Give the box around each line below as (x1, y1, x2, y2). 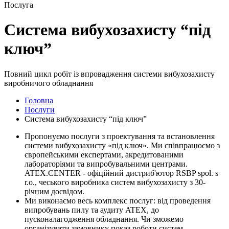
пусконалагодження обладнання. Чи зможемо (25, 214, 184, 223)
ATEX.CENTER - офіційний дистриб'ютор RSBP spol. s (25, 168, 218, 177)
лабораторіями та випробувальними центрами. (25, 159, 188, 168)
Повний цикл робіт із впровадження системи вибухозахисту (4, 69, 215, 78)
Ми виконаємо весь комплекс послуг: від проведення (25, 196, 211, 205)
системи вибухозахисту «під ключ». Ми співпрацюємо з (25, 141, 220, 150)
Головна (25, 96, 53, 105)
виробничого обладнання (4, 78, 93, 87)
